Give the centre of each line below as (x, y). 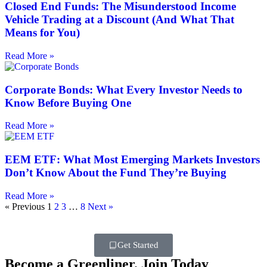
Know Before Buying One (68, 103)
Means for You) (42, 33)
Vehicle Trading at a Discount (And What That (119, 20)
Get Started (138, 245)
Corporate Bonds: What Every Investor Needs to (124, 89)
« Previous (25, 206)
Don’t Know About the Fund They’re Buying (116, 173)
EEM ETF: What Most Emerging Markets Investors (132, 160)
